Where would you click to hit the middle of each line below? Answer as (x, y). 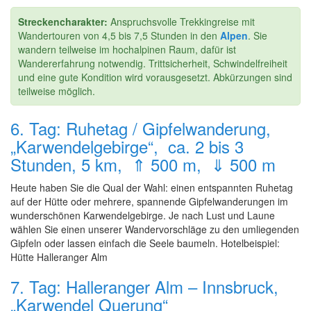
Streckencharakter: (63, 22)
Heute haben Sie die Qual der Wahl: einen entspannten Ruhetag (152, 187)
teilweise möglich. (57, 91)
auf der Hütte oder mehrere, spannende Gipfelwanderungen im (149, 201)
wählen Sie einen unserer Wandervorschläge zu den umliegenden (155, 229)
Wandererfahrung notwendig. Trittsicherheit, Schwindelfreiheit (153, 63)
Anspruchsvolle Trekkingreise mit (181, 22)
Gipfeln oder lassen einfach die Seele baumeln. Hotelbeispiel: (145, 243)
